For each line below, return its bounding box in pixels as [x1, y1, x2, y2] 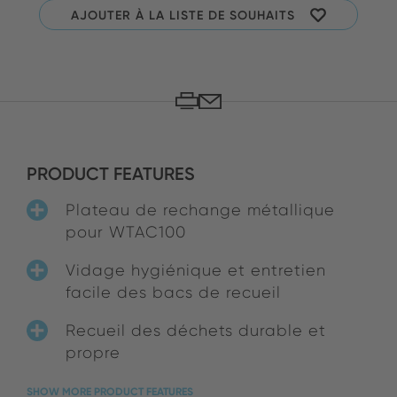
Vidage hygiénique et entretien [66, 261, 326, 280]
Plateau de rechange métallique [66, 200, 335, 220]
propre [66, 343, 121, 362]
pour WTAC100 [66, 222, 186, 242]
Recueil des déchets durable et [66, 321, 326, 340]
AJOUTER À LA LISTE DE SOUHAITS [71, 6, 295, 23]
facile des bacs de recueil [66, 283, 281, 302]
